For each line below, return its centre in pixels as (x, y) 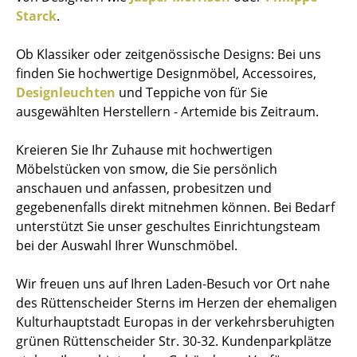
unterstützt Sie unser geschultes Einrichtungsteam (168, 226)
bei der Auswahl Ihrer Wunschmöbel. (127, 245)
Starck (36, 16)
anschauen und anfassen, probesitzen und (144, 188)
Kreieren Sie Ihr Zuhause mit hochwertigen (144, 149)
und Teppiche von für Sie (192, 92)
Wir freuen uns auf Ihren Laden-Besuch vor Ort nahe (173, 283)
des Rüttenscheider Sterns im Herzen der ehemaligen (177, 302)
